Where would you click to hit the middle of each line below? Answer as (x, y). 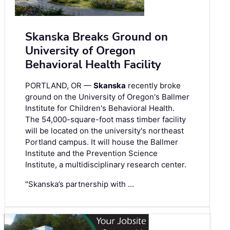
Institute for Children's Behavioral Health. (100, 108)
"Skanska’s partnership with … (80, 184)
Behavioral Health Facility (93, 65)
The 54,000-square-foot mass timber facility (106, 120)
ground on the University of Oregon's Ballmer (107, 97)
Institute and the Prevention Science (91, 154)
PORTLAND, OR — (59, 86)
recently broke (153, 86)
